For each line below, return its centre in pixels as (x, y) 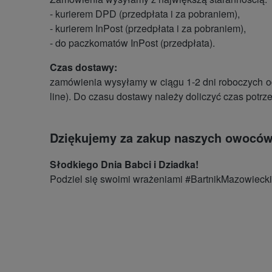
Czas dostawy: (83, 67)
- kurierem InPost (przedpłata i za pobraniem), (148, 28)
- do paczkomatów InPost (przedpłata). (132, 42)
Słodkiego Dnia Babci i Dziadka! (124, 164)
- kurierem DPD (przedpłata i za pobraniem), (145, 13)
